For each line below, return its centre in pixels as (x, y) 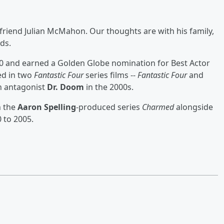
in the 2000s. (109, 87)
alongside (193, 107)
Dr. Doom (65, 87)
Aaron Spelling (47, 107)
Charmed (158, 107)
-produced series (109, 107)
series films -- (110, 75)
